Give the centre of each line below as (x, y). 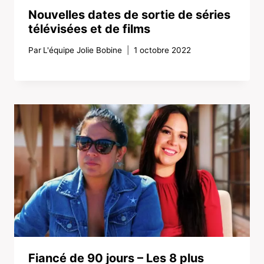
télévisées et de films (89, 29)
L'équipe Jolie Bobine (83, 50)
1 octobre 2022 (163, 50)
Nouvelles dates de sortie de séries (129, 15)
